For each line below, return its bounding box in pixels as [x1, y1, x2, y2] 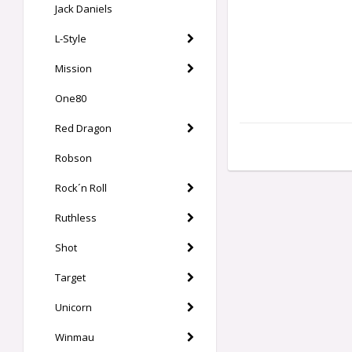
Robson [55, 151, 92, 165]
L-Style [55, 31, 86, 46]
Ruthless [55, 211, 97, 225]
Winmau [55, 330, 94, 344]
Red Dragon [55, 121, 112, 135]
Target [55, 270, 86, 284]
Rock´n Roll [55, 181, 107, 195]
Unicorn [55, 300, 92, 314]
